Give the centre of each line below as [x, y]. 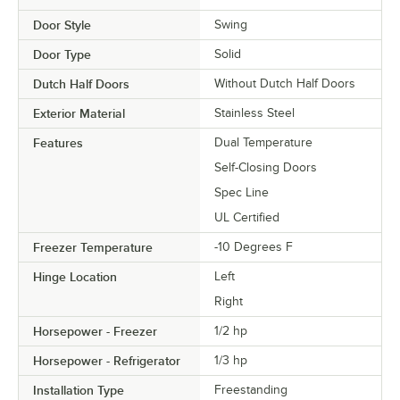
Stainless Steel [254, 112]
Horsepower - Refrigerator [107, 360]
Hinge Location [75, 276]
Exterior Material [79, 113]
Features [58, 142]
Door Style [62, 25]
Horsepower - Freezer [95, 331]
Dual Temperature [263, 142]
